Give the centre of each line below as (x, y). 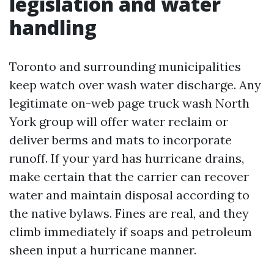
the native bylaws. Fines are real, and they (129, 213)
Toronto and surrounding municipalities (125, 66)
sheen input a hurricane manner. (103, 250)
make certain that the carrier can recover (129, 176)
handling (53, 27)
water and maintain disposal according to (129, 194)
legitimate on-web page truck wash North (129, 103)
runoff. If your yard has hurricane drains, (127, 158)
